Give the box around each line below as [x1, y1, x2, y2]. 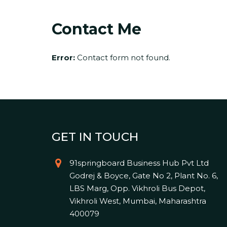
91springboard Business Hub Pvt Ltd [69, 158, 209, 168]
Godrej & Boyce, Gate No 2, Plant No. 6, [69, 171, 218, 181]
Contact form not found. [75, 53, 170, 63]
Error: [52, 53, 75, 63]
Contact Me [52, 20, 141, 39]
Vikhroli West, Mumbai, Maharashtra [69, 196, 206, 206]
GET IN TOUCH [52, 130, 138, 144]
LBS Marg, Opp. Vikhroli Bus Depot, [69, 183, 205, 194]
